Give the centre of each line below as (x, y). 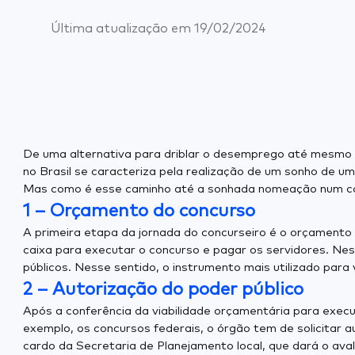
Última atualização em (121, 29)
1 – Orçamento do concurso (139, 211)
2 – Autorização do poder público (163, 290)
